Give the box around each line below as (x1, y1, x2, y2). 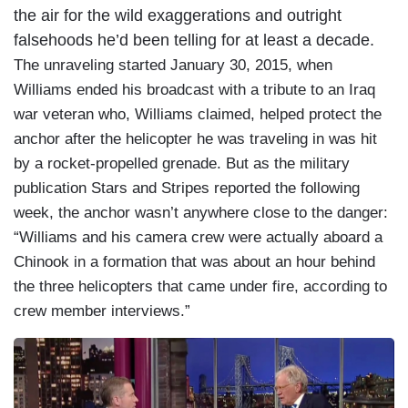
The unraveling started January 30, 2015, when (14, 56, 332, 74)
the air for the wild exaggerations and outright (14, 5, 342, 25)
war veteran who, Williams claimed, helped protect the (14, 105, 382, 123)
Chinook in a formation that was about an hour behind (14, 252, 375, 270)
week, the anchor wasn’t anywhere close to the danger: (14, 203, 388, 221)
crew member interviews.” (14, 301, 190, 320)
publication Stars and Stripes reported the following (14, 178, 360, 197)
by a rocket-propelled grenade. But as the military (14, 154, 350, 172)
